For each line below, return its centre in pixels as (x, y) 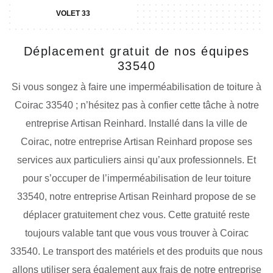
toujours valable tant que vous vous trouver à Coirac (136, 233)
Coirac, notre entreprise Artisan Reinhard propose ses (136, 142)
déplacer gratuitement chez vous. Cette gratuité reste (136, 215)
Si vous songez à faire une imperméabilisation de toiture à (136, 87)
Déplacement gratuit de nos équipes (136, 51)
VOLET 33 (73, 13)
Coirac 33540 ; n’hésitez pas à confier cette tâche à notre (136, 105)
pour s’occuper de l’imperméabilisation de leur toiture (136, 178)
